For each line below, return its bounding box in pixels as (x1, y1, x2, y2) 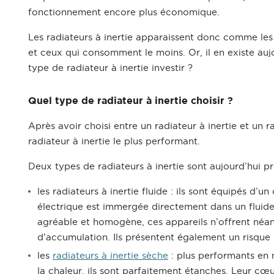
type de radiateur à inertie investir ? (28, 62, 193, 73)
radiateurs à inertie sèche (53, 250, 168, 261)
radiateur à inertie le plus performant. (28, 136, 200, 147)
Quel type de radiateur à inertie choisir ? (28, 94, 233, 106)
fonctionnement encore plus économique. (28, 6, 220, 17)
